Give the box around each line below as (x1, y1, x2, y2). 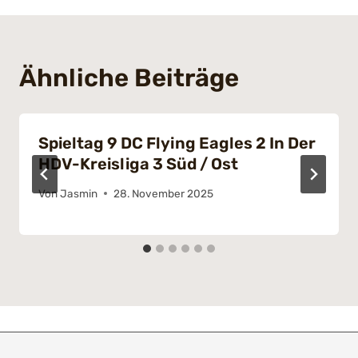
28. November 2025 (113, 186, 214, 200)
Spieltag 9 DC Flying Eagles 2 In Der (38, 133, 316, 153)
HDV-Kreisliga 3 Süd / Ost (38, 154, 238, 173)
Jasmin (60, 186, 98, 200)
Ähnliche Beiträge (19, 63, 239, 93)
